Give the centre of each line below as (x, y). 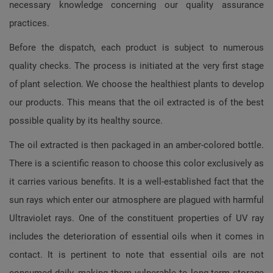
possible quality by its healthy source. (87, 120)
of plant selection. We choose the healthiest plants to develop (136, 84)
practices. (30, 23)
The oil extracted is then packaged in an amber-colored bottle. (136, 145)
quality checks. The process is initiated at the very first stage (136, 66)
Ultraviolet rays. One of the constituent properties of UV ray (136, 218)
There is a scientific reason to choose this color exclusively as (136, 163)
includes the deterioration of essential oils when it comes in (136, 236)
